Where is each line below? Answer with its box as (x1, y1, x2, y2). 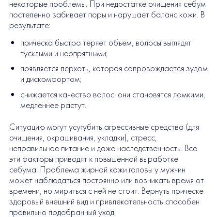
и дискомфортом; (20, 73, 82, 85)
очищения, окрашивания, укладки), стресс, (9, 131, 157, 143)
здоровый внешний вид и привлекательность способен (9, 195, 200, 207)
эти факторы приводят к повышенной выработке (9, 153, 178, 165)
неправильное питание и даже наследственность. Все (9, 142, 197, 154)
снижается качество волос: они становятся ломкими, (20, 88, 205, 100)
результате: (9, 19, 50, 31)
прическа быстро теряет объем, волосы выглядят (20, 37, 191, 49)
